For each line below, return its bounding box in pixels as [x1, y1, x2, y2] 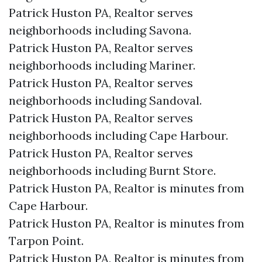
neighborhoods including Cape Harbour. [9, 128, 228, 143]
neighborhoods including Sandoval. [9, 93, 202, 108]
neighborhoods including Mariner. [9, 58, 195, 73]
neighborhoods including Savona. [9, 23, 191, 37]
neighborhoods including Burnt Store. [9, 163, 216, 178]
